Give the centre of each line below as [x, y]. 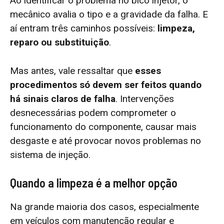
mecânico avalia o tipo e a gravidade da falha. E [109, 14]
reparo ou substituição [59, 42]
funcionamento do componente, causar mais [103, 126]
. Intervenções [145, 98]
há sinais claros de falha [63, 98]
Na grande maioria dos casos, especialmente [104, 207]
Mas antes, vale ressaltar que [72, 70]
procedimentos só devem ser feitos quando [106, 84]
